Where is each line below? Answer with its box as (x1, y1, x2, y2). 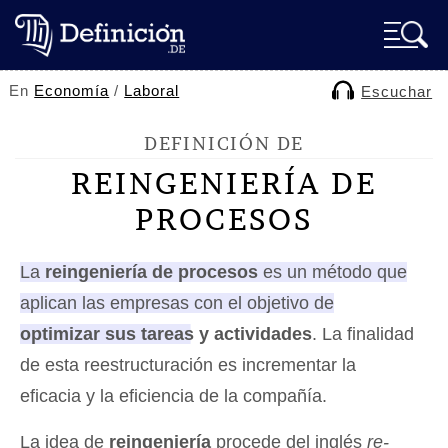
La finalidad (317, 324, 414, 344)
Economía (34, 82, 110, 99)
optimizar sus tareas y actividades (20, 324, 312, 344)
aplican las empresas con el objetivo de (20, 293, 334, 313)
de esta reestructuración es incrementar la (20, 355, 356, 375)
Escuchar (361, 83, 433, 100)
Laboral (124, 82, 180, 99)
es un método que (258, 262, 407, 282)
